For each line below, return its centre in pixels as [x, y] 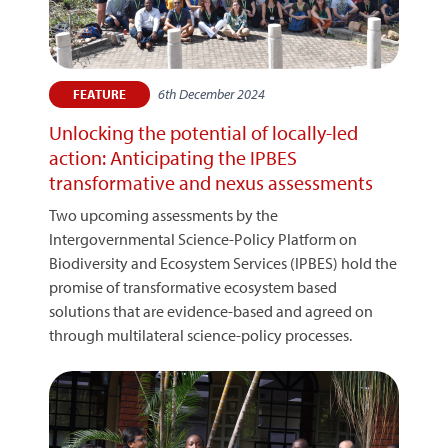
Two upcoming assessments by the [163, 215]
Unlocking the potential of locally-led [203, 132]
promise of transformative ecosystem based [193, 287]
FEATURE [99, 94]
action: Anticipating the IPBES [173, 157]
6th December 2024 [211, 94]
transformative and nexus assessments [211, 182]
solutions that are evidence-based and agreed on [211, 311]
